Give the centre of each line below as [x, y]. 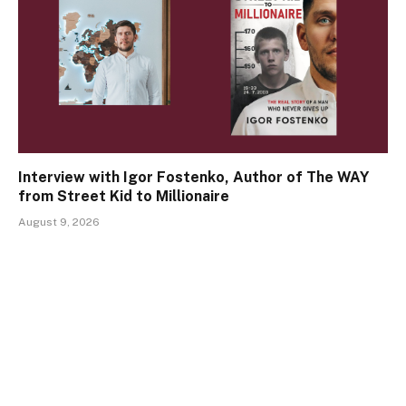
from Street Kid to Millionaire [124, 196]
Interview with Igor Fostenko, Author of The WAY [193, 177]
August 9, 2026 [59, 222]
